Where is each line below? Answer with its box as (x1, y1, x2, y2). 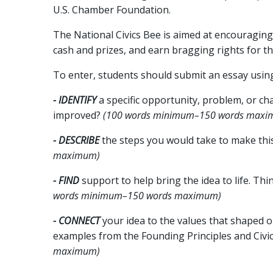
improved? (53, 108, 103, 122)
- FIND (53, 174, 79, 188)
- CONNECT (53, 214, 100, 228)
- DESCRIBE (53, 133, 99, 147)
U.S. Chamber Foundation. (53, 3, 171, 17)
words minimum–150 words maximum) (53, 189, 221, 203)
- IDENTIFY (53, 93, 96, 107)
